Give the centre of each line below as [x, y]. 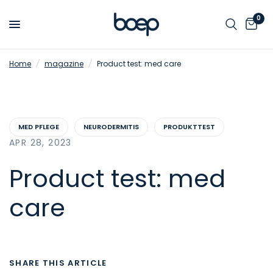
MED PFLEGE [39, 127]
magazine [64, 64]
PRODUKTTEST [189, 127]
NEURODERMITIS [111, 127]
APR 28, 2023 [41, 143]
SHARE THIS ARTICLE [58, 263]
